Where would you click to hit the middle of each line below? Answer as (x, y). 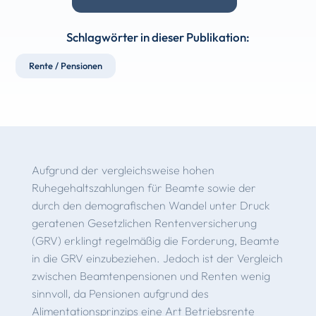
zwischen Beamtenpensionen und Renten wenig (151, 275)
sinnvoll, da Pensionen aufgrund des (120, 293)
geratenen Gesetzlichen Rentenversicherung (144, 223)
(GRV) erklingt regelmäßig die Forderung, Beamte (155, 240)
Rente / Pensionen (66, 65)
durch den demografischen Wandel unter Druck (151, 205)
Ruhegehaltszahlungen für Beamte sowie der (144, 187)
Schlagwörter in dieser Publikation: (158, 37)
